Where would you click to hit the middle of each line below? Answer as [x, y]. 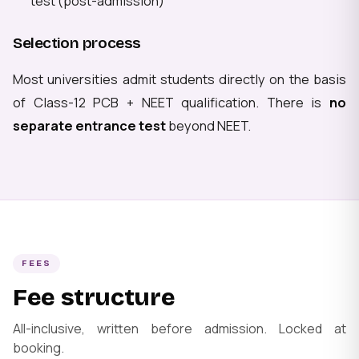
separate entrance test [89, 125]
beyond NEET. [208, 125]
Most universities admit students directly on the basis [179, 79]
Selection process [77, 43]
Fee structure [94, 298]
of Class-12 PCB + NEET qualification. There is [171, 102]
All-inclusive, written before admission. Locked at [179, 329]
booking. [38, 348]
